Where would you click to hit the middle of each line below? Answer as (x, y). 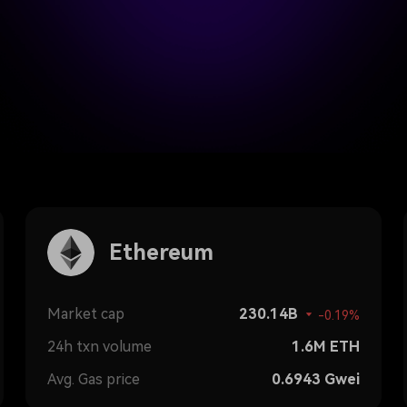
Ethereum (161, 253)
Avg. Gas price (94, 379)
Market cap (86, 314)
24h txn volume (99, 347)
